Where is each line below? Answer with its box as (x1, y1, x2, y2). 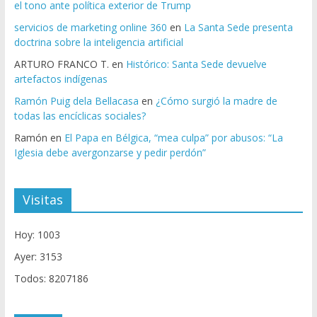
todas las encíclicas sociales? (13, 109, 146, 123)
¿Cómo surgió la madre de (155, 94, 277, 108)
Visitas (22, 191, 63, 209)
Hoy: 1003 (13, 228, 60, 242)
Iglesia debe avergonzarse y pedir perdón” (13, 146, 206, 160)
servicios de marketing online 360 (13, 21, 167, 35)
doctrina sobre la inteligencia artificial (13, 35, 183, 50)
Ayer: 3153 (13, 250, 62, 264)
